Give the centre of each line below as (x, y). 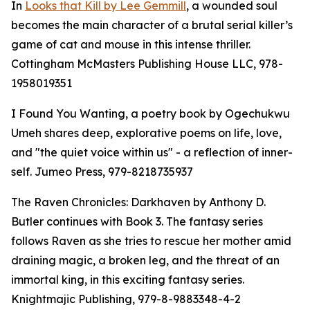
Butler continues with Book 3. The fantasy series (137, 222)
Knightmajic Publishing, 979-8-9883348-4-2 (126, 299)
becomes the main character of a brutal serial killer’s (152, 25)
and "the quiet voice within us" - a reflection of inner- (152, 153)
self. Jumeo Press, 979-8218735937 (102, 172)
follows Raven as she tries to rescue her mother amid (151, 241)
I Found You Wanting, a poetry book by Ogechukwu (151, 114)
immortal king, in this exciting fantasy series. (128, 280)
